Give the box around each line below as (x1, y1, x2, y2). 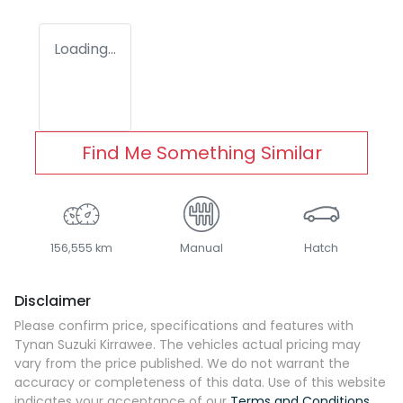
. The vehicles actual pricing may (153, 336, 361, 354)
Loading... (54, 39, 116, 60)
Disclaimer (14, 291, 91, 312)
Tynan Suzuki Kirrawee (14, 336, 153, 354)
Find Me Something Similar (81, 140, 322, 166)
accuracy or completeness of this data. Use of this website (14, 373, 386, 392)
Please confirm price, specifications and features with (14, 317, 354, 336)
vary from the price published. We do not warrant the (14, 354, 350, 373)
